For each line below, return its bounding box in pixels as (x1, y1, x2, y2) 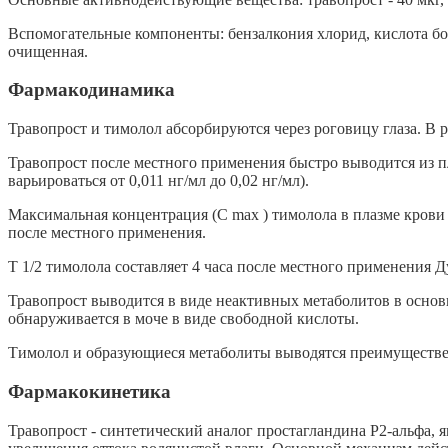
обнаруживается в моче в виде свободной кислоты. (8, 310, 359, 328)
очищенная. (8, 42, 88, 60)
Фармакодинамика (8, 79, 175, 101)
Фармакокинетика (8, 380, 171, 402)
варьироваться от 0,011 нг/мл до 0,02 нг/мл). (8, 172, 309, 190)
